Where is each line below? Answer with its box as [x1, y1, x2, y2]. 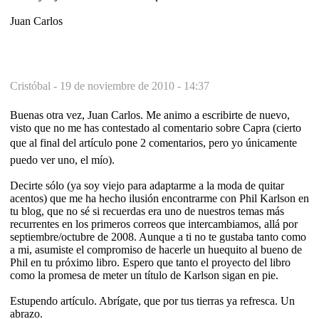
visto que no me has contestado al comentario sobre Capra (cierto [10, 121, 301, 134]
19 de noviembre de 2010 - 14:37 [60, 79, 209, 92]
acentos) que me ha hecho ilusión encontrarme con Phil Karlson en [10, 192, 309, 204]
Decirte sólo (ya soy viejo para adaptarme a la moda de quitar [10, 179, 284, 192]
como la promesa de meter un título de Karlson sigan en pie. [10, 268, 278, 281]
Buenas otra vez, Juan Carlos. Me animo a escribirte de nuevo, [10, 108, 290, 121]
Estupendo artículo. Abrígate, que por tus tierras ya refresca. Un [10, 294, 295, 307]
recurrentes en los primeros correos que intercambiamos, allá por [10, 217, 298, 230]
